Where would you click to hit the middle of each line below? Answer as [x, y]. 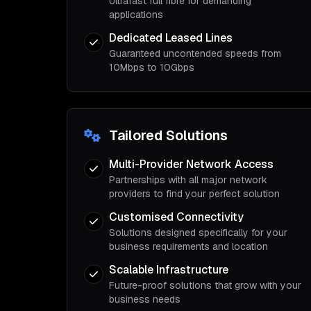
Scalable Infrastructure [169, 270]
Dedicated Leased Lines [171, 38]
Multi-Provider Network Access [191, 164]
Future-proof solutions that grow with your [205, 285]
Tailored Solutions [168, 135]
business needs [145, 299]
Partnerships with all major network [188, 180]
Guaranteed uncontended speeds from [195, 53]
